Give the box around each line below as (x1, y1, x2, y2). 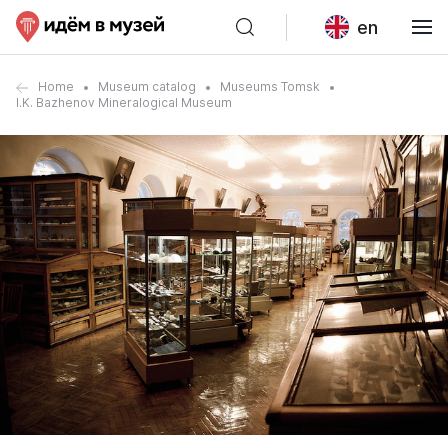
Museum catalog (98, 79, 196, 94)
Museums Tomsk (220, 79, 320, 94)
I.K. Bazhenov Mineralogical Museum (16, 95, 232, 110)
